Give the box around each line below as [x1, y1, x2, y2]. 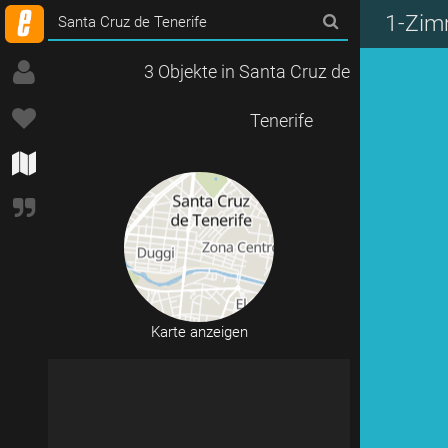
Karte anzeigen [150, 323, 248, 342]
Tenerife [249, 110, 313, 131]
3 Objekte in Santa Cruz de [144, 61, 350, 82]
